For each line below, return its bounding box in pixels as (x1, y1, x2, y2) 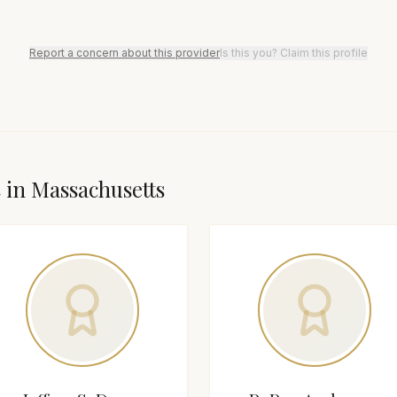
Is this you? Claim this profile (220, 46, 368, 59)
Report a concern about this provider (29, 46, 220, 59)
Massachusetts (31, 175, 165, 203)
